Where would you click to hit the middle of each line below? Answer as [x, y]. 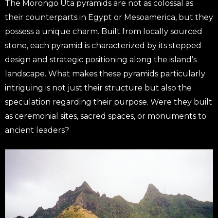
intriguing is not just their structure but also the [98, 88]
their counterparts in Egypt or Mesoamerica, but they [109, 18]
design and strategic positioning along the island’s [101, 60]
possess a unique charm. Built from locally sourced [104, 32]
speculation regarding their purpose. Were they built [109, 102]
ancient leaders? [37, 130]
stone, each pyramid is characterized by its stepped [103, 46]
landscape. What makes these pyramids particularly [105, 74]
